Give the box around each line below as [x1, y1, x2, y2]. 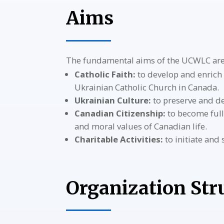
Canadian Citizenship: [74, 107, 165, 119]
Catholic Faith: [74, 68, 135, 80]
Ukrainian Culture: [74, 94, 151, 106]
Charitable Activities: [74, 133, 163, 145]
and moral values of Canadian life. [74, 120, 207, 132]
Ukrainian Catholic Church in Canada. [74, 81, 219, 93]
